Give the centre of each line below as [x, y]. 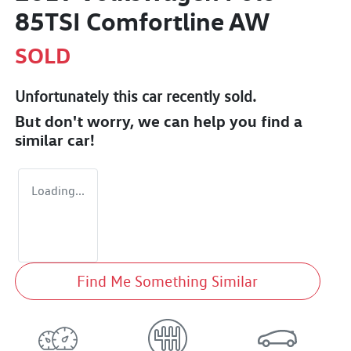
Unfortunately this [78, 96]
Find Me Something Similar [168, 281]
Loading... [58, 190]
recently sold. [209, 96]
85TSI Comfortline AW [142, 21]
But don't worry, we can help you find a [159, 121]
